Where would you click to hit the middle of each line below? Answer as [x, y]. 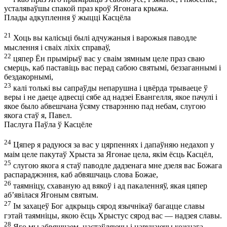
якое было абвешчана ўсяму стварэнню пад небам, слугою [105, 106]
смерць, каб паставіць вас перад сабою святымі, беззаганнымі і [112, 67]
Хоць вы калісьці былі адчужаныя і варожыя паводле [104, 38]
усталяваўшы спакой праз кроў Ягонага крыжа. [86, 9]
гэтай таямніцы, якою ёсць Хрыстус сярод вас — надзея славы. [113, 215]
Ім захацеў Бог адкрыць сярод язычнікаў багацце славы [108, 206]
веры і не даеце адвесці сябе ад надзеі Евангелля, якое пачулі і [111, 97]
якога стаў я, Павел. [38, 116]
